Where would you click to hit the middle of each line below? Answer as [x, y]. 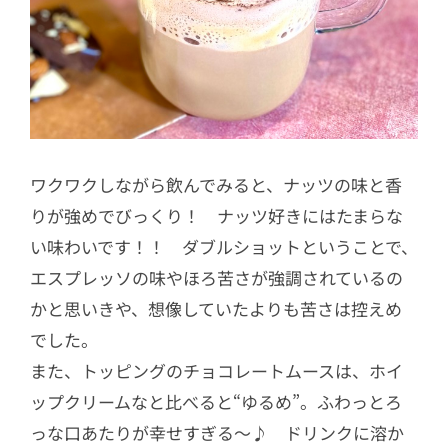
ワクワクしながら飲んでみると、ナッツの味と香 [216, 184]
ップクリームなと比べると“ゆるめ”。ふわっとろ [216, 401]
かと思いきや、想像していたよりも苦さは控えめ [216, 308]
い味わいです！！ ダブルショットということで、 [224, 246]
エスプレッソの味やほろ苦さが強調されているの [216, 277]
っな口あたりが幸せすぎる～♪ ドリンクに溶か [217, 432]
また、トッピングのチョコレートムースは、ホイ [216, 370]
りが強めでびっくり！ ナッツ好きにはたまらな [216, 215]
